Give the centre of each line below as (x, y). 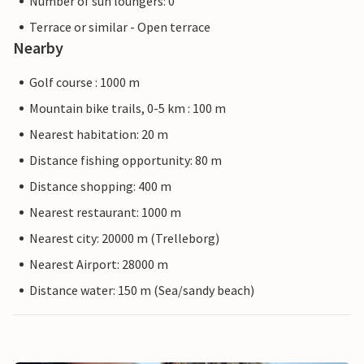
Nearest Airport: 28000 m (99, 264)
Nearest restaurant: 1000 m (105, 212)
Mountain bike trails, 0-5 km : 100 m (128, 108)
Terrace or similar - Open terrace (120, 27)
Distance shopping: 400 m (100, 186)
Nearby (38, 48)
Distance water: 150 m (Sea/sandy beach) (142, 290)
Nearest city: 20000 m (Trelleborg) (124, 238)
